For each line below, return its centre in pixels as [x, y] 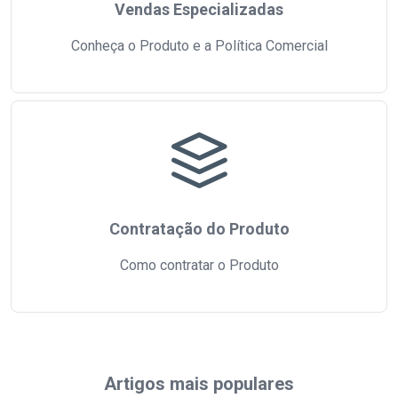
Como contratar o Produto [199, 265]
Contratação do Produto [199, 229]
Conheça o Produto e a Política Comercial [199, 46]
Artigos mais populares [199, 384]
